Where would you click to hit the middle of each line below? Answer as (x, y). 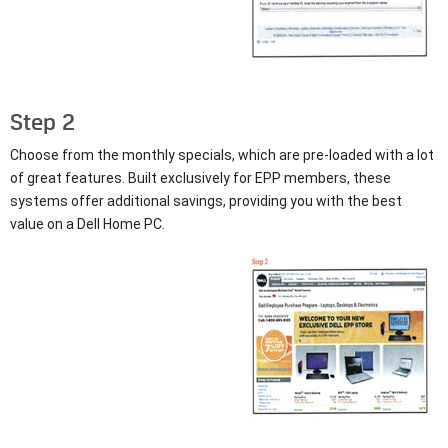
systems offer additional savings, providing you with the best (206, 200)
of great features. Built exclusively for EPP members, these (200, 177)
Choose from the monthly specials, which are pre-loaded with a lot (222, 154)
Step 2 (42, 121)
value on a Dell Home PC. (87, 223)
